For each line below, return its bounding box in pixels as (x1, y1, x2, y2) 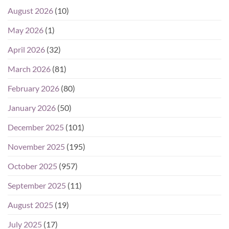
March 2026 (8, 63, 51, 74)
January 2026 (8, 102, 56, 112)
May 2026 (8, 25, 43, 35)
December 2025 (8, 122, 64, 132)
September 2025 (8, 180, 66, 190)
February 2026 (8, 83, 59, 93)
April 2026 (8, 44, 45, 54)
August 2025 (8, 199, 53, 210)
